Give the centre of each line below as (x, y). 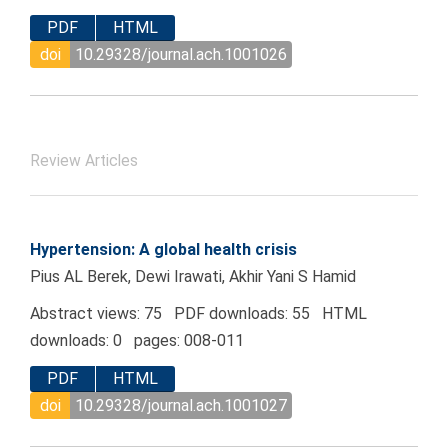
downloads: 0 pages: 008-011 (137, 341)
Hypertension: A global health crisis (163, 250)
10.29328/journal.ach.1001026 (181, 54)
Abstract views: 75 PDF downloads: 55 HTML (198, 314)
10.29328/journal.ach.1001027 (181, 405)
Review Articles (84, 161)
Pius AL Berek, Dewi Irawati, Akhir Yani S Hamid (193, 277)
